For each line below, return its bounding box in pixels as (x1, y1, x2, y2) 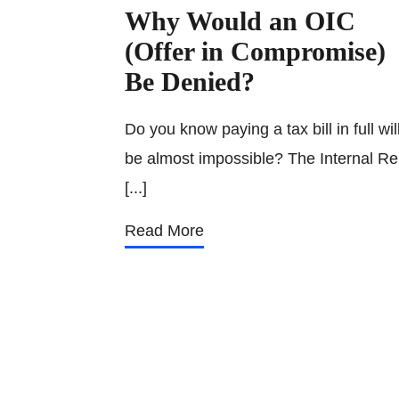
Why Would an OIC (125, 6, 355, 36)
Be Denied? (125, 67, 255, 96)
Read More (125, 222, 204, 240)
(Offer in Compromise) (125, 37, 386, 66)
